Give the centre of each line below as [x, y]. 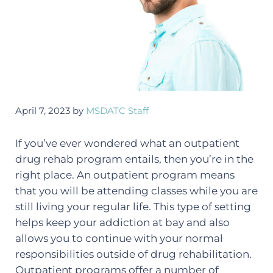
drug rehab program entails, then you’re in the [134, 159]
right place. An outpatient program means [125, 175]
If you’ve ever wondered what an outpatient [127, 144]
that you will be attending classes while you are [136, 191]
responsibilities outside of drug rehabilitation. [133, 254]
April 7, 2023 [42, 111]
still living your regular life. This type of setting [133, 207]
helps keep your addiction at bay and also [122, 223]
